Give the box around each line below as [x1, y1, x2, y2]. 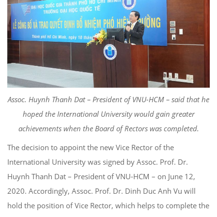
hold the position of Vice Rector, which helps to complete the [7, 200, 209, 210]
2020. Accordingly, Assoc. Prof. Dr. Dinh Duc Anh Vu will [7, 186, 196, 196]
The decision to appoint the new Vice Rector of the [7, 142, 174, 152]
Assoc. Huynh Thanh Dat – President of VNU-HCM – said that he [8, 94, 209, 104]
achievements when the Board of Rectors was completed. [18, 123, 199, 133]
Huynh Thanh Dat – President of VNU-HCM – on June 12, [7, 171, 195, 181]
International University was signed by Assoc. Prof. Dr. [7, 156, 188, 167]
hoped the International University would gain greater [22, 108, 195, 119]
